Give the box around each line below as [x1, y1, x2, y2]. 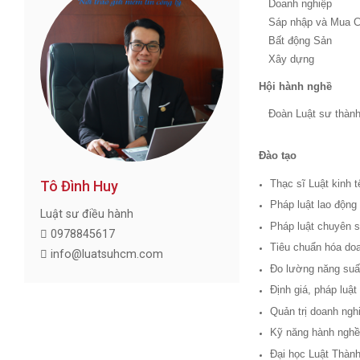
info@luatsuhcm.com [47, 247, 164, 261]
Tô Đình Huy [40, 177, 119, 194]
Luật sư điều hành [40, 207, 134, 221]
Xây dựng [268, 53, 315, 65]
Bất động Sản [268, 35, 333, 47]
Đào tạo [259, 149, 297, 162]
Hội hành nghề [259, 80, 333, 92]
